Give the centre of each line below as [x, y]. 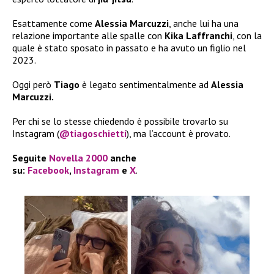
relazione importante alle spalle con [88, 36]
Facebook [48, 170]
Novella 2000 [78, 158]
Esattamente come [54, 24]
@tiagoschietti [93, 134]
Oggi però [33, 85]
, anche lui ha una [204, 24]
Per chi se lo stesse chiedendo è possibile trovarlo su [120, 121]
